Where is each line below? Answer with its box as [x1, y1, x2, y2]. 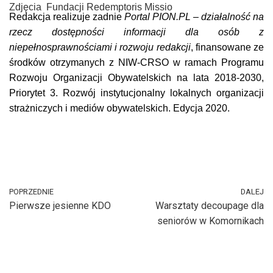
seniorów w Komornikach [157, 214, 264, 227]
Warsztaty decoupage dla [155, 199, 264, 211]
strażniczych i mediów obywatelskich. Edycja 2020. [9, 102, 230, 113]
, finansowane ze [190, 41, 264, 52]
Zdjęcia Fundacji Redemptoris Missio [9, 1, 172, 12]
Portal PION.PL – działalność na [124, 11, 264, 22]
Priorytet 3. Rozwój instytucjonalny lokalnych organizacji [9, 87, 264, 98]
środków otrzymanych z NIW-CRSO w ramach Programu [9, 57, 264, 68]
